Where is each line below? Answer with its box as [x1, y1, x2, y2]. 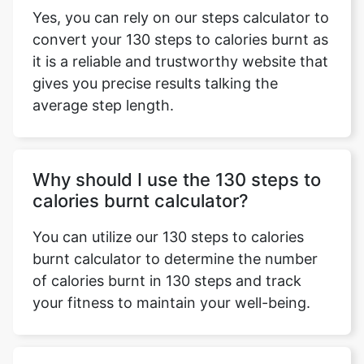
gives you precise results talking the [32, 75, 278, 92]
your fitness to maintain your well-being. [32, 294, 310, 311]
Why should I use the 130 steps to [32, 169, 321, 190]
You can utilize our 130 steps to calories [32, 228, 304, 245]
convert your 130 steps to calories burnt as [32, 31, 328, 48]
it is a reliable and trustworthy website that [32, 53, 328, 70]
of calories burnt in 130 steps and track [32, 272, 301, 289]
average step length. [32, 97, 174, 114]
